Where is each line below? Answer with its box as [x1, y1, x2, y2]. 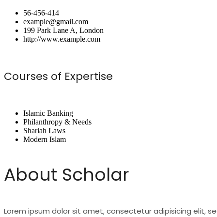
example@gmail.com [23, 17, 88, 26]
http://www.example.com [23, 34, 100, 43]
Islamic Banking [23, 109, 73, 118]
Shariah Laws [23, 126, 65, 135]
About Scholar [4, 162, 129, 187]
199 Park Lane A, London [23, 26, 104, 34]
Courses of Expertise [4, 68, 113, 84]
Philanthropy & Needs [23, 118, 92, 126]
